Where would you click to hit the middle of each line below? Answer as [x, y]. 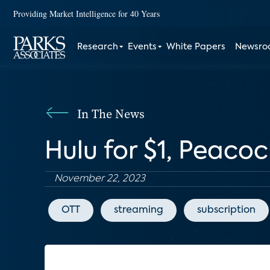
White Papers [196, 47]
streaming [139, 210]
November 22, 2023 [100, 179]
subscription [226, 210]
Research [98, 47]
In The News [111, 114]
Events [143, 47]
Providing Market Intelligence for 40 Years [86, 13]
